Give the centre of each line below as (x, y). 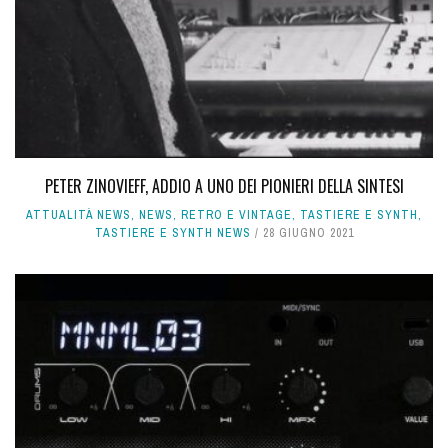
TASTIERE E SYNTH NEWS (172, 233)
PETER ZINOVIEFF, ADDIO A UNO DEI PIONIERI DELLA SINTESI (224, 186)
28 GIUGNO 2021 (308, 233)
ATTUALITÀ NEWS (78, 215)
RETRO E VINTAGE (236, 215)
